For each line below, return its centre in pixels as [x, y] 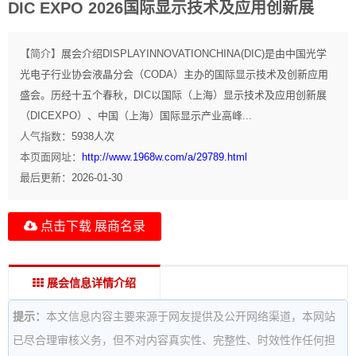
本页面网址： [51, 157]
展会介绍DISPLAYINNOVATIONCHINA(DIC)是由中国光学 [194, 53]
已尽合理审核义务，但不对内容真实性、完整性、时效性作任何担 [174, 340]
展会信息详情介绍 [90, 282]
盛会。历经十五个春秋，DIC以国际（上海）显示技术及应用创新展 [173, 95]
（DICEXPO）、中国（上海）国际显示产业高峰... [136, 115]
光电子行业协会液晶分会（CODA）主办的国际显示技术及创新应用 [174, 74]
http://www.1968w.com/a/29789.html [164, 157]
